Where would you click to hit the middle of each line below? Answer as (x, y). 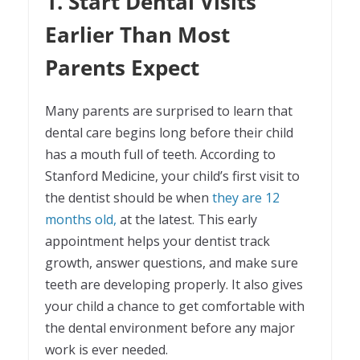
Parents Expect (122, 68)
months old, (81, 220)
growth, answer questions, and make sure (172, 263)
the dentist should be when (127, 198)
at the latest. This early (187, 220)
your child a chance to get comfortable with (175, 307)
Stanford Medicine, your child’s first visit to (172, 176)
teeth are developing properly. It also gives (174, 285)
